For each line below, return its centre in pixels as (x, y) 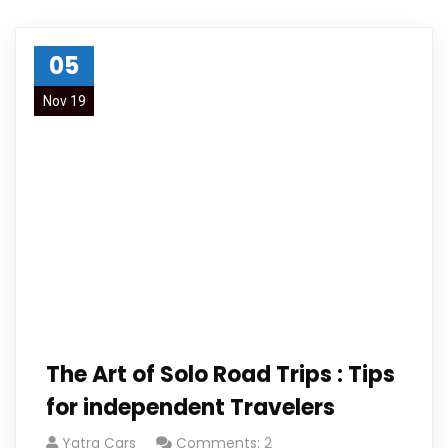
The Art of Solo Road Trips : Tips (220, 374)
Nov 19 (64, 101)
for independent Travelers (190, 407)
